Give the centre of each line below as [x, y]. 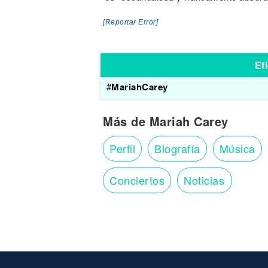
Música [237, 148]
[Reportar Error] [130, 22]
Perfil [122, 148]
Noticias [204, 180]
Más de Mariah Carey [166, 121]
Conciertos [137, 180]
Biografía [177, 148]
